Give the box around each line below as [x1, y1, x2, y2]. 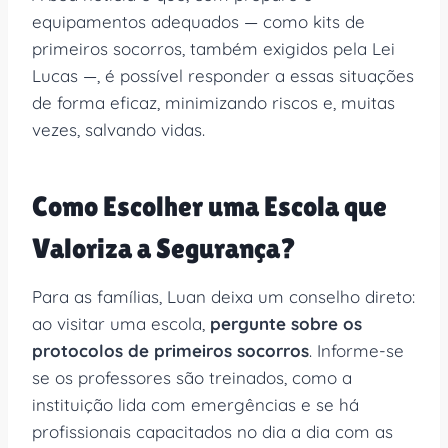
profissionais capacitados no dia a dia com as [32, 420, 393, 442]
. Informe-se [309, 339, 404, 361]
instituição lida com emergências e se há [32, 393, 359, 415]
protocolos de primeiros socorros [32, 339, 309, 361]
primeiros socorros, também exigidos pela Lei [32, 37, 395, 59]
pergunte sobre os [210, 312, 362, 334]
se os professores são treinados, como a [32, 366, 352, 388]
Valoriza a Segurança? [32, 231, 296, 264]
